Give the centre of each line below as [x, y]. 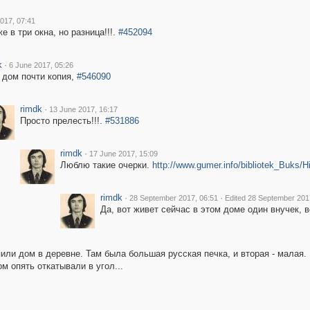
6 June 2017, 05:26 [41, 65]
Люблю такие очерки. [106, 165]
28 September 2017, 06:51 [173, 198]
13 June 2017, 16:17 [83, 109]
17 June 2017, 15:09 [123, 154]
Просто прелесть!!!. [62, 121]
